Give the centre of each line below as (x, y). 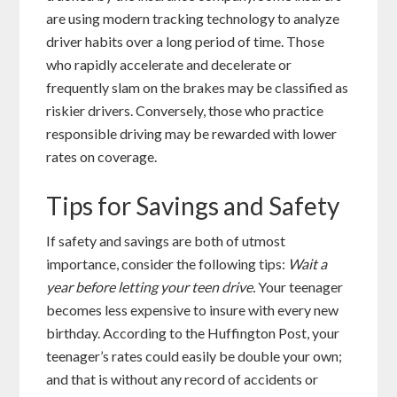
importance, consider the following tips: (167, 263)
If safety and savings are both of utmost (166, 240)
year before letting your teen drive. (152, 286)
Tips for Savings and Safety (193, 205)
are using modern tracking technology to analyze (193, 18)
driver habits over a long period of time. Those (186, 41)
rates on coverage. (102, 156)
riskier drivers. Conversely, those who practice (185, 110)
